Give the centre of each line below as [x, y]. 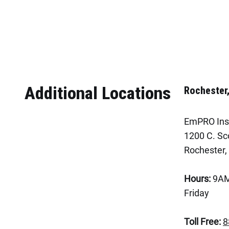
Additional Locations [98, 93]
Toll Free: [202, 222]
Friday [197, 193]
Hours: [197, 179]
